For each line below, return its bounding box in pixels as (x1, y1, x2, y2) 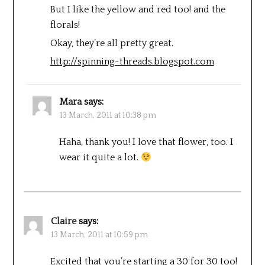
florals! (50, 19, 80, 30)
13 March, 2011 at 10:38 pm (59, 110, 156, 120)
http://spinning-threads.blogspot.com (50, 56, 214, 67)
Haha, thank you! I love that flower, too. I (59, 136, 233, 147)
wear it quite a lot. (59, 151, 141, 163)
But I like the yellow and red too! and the (50, 4, 225, 15)
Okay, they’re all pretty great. (50, 37, 173, 49)
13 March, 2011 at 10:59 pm (50, 230, 148, 240)
